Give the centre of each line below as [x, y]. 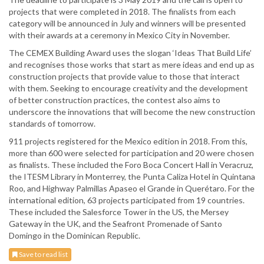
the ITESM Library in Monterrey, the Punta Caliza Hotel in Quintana [132, 177]
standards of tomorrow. [52, 124]
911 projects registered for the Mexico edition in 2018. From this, [128, 141]
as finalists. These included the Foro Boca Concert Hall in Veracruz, [131, 165]
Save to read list [43, 255]
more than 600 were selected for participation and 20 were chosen [131, 153]
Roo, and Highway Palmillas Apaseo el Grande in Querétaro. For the [132, 189]
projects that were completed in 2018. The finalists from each [122, 12]
